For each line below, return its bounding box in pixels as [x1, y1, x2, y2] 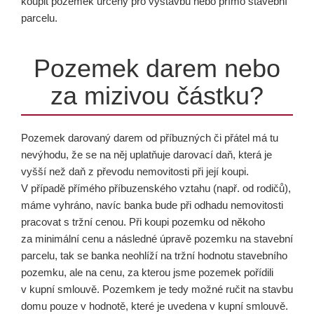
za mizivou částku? [50, 81, 264, 110]
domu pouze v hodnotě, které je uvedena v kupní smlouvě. [21, 300, 288, 312]
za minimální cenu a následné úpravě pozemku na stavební [21, 233, 293, 245]
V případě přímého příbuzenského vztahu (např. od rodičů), [21, 182, 291, 194]
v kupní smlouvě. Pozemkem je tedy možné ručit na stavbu [21, 283, 293, 295]
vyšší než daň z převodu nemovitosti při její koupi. [21, 165, 249, 177]
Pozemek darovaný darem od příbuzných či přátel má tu [21, 132, 278, 144]
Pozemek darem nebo [34, 54, 280, 83]
